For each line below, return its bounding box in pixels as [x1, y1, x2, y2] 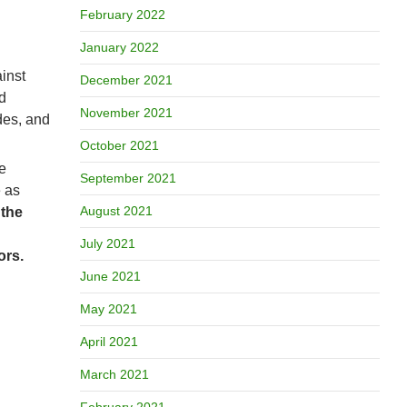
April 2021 [79, 334, 138, 349]
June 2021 [79, 269, 141, 283]
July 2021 [79, 236, 135, 251]
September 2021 [79, 171, 176, 185]
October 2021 [79, 138, 159, 153]
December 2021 [79, 73, 173, 87]
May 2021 [79, 302, 137, 316]
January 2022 [79, 40, 159, 55]
